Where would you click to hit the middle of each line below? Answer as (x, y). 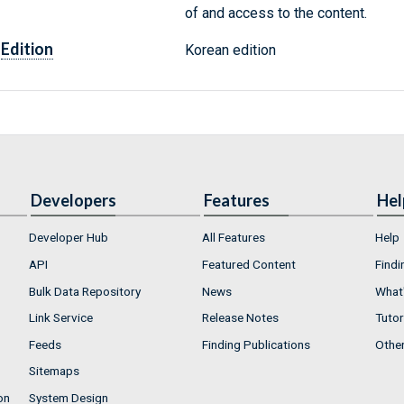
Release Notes (240, 318)
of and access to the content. (275, 14)
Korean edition (230, 50)
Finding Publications (256, 344)
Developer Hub (69, 238)
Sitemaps (54, 371)
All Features (234, 238)
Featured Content (249, 264)
